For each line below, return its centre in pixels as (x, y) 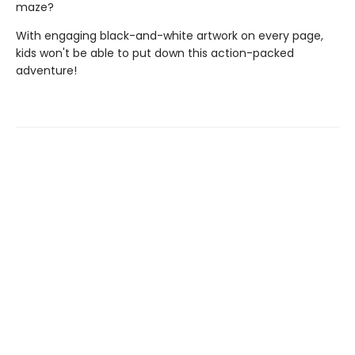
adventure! (46, 71)
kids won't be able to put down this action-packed (155, 53)
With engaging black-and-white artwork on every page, (170, 36)
